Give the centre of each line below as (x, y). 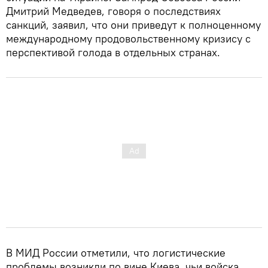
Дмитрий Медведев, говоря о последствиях (113, 11)
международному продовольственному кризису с (128, 38)
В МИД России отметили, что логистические (116, 252)
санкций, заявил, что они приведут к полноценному (133, 25)
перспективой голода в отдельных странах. (113, 52)
